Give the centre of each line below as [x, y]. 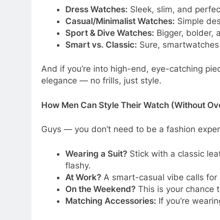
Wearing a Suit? [96, 155]
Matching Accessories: [110, 203]
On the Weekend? [100, 191]
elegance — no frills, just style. [101, 83]
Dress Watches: [96, 11]
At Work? [83, 179]
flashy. [78, 167]
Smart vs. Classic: [101, 46]
